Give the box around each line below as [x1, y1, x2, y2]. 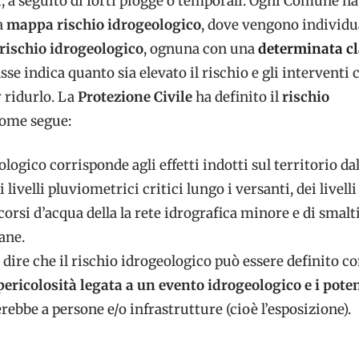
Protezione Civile [78, 87, 196, 106]
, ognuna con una [143, 39, 258, 58]
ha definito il [196, 87, 279, 106]
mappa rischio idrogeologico [6, 15, 201, 34]
